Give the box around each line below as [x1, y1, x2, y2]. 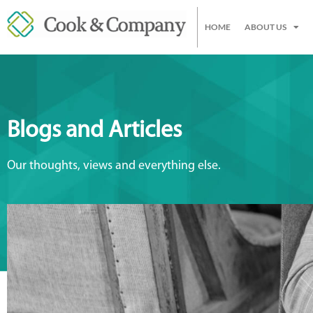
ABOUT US [244, 22, 286, 32]
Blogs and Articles [7, 119, 182, 143]
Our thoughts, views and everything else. [7, 159, 221, 173]
